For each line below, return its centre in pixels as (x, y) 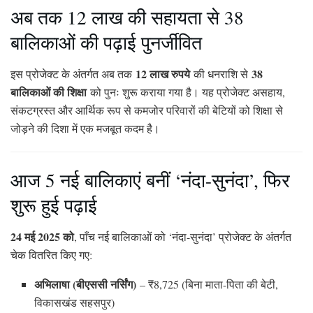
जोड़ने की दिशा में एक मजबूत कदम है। (85, 128)
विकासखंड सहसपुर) (75, 302)
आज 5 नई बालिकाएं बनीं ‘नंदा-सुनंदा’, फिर (150, 180)
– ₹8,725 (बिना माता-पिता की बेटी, (208, 284)
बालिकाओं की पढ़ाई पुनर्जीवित (106, 42)
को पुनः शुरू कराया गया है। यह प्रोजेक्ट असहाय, (186, 92)
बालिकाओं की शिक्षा (49, 92)
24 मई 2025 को (42, 236)
